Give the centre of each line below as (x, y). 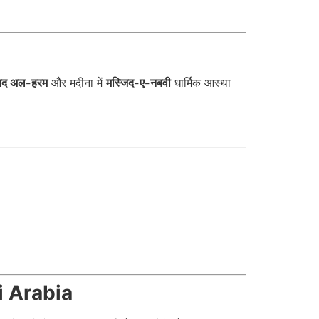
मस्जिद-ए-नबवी (138, 82)
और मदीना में (77, 82)
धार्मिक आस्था (201, 82)
